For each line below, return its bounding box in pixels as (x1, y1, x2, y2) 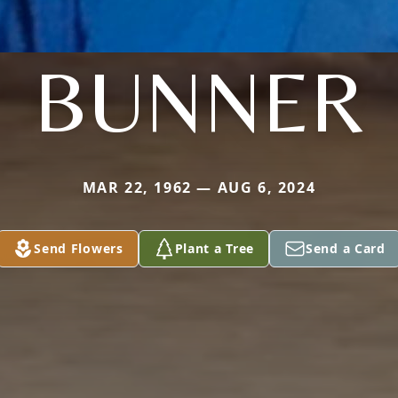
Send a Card (306, 240, 386, 257)
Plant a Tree (174, 240, 255, 257)
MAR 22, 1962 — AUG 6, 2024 (82, 178, 316, 197)
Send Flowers (34, 240, 123, 257)
